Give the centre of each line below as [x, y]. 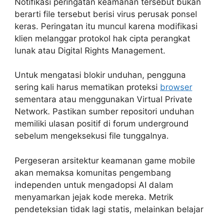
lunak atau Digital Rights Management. [90, 50]
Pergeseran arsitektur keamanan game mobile [105, 160]
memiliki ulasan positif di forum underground [102, 124]
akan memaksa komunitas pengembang [93, 173]
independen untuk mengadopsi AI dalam [94, 185]
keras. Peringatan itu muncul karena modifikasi [106, 26]
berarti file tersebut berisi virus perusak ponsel [106, 14]
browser [176, 87]
